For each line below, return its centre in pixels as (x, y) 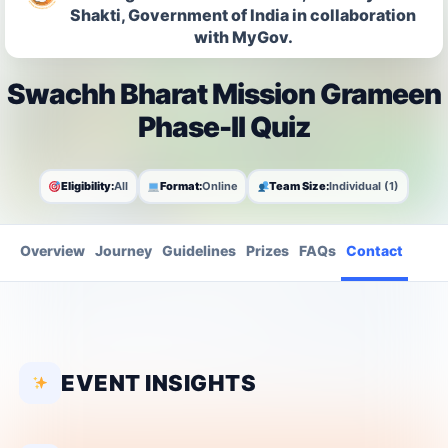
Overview (52, 250)
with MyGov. (243, 36)
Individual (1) (364, 186)
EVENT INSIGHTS (158, 382)
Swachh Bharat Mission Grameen (224, 93)
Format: (180, 186)
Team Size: (299, 186)
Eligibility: (88, 186)
